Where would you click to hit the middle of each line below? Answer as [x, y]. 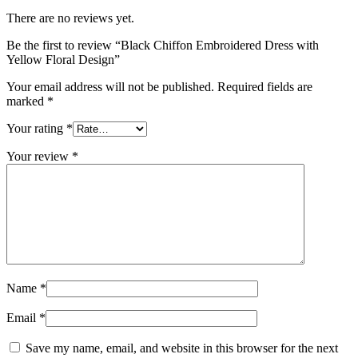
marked [27, 101]
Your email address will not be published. [110, 86]
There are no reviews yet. [70, 18]
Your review [39, 156]
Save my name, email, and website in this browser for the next [182, 348]
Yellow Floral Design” [63, 59]
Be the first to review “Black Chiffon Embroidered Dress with [163, 45]
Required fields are [265, 86]
